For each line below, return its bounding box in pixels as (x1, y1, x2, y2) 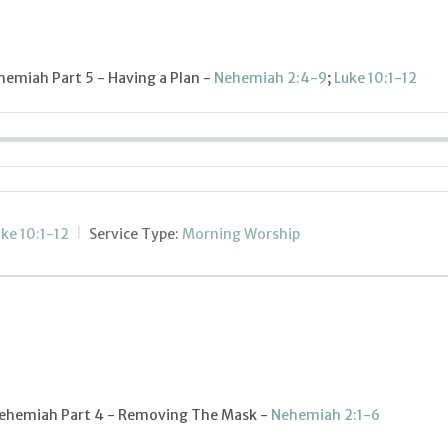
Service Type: (89, 224, 179, 243)
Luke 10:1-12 (334, 69, 417, 88)
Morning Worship (182, 224, 300, 243)
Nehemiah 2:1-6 (271, 406, 380, 425)
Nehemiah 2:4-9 (214, 69, 327, 88)
